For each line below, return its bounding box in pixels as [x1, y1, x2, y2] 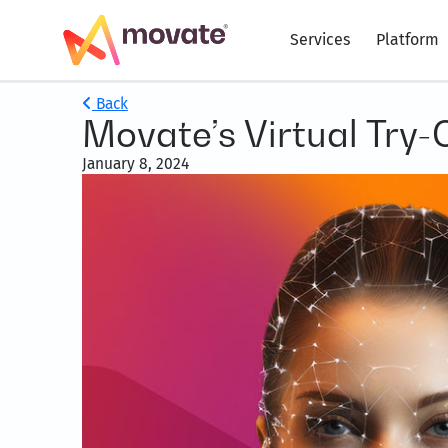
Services [290, 30, 350, 49]
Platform [376, 30, 439, 49]
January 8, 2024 [82, 154, 189, 173]
